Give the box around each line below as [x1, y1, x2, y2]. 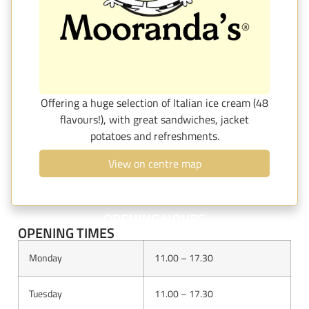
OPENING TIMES [18, 221, 114, 243]
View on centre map [108, 154, 201, 172]
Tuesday [29, 286, 62, 301]
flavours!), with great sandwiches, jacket [60, 110, 249, 128]
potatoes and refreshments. [90, 127, 219, 144]
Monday [29, 250, 62, 266]
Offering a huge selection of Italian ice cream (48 [41, 94, 268, 111]
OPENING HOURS [103, 208, 206, 230]
